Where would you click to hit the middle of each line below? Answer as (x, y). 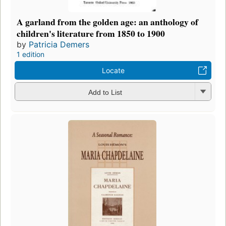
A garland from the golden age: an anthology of (107, 22)
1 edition (31, 54)
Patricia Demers (59, 45)
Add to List (105, 92)
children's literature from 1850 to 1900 (91, 34)
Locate (113, 71)
